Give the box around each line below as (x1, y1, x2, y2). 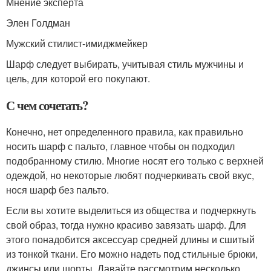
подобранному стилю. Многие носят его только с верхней (6, 154, 264, 168)
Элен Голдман (6, 16, 70, 30)
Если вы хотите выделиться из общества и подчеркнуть (6, 203, 256, 218)
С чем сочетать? (6, 96, 89, 115)
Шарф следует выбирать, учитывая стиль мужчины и (6, 57, 244, 71)
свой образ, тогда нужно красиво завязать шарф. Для (6, 218, 246, 232)
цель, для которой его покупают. (6, 71, 150, 86)
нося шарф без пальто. (6, 183, 109, 197)
